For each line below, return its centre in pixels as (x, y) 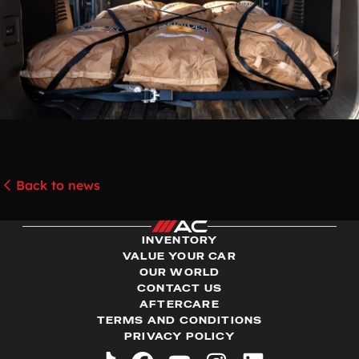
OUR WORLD (179, 272)
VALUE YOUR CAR (179, 256)
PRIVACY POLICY (179, 336)
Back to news (58, 186)
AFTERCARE (179, 304)
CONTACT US (179, 288)
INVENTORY (179, 240)
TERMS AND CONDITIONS (179, 320)
